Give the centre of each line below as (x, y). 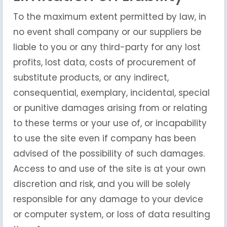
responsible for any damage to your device (108, 199)
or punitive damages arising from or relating (110, 108)
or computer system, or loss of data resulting (112, 214)
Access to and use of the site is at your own (109, 169)
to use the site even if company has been (105, 138)
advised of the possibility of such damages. (110, 154)
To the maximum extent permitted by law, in (110, 17)
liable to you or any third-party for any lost (107, 47)
